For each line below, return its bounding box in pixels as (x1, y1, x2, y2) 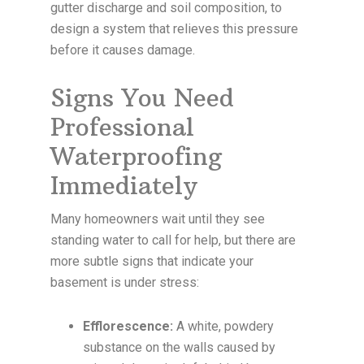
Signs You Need (50, 83, 235, 114)
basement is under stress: (50, 275, 200, 291)
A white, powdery (173, 318, 275, 335)
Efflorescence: (83, 318, 174, 335)
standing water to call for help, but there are (50, 232, 297, 249)
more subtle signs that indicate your (50, 253, 254, 270)
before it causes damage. (50, 42, 196, 58)
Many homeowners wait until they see (50, 211, 266, 227)
